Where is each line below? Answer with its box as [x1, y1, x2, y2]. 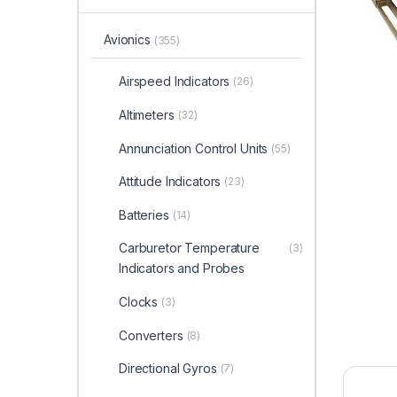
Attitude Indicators [118, 174, 222, 190]
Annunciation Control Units [118, 140, 269, 156]
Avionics [103, 32, 154, 48]
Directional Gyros [118, 361, 217, 377]
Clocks [118, 293, 159, 309]
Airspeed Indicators [118, 74, 230, 90]
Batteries [118, 206, 169, 222]
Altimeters [118, 106, 175, 122]
